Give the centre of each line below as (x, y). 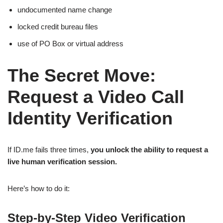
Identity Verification (90, 118)
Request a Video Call (96, 97)
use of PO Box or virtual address (70, 44)
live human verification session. (62, 162)
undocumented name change (65, 10)
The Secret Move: (82, 75)
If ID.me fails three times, (49, 150)
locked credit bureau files (58, 27)
